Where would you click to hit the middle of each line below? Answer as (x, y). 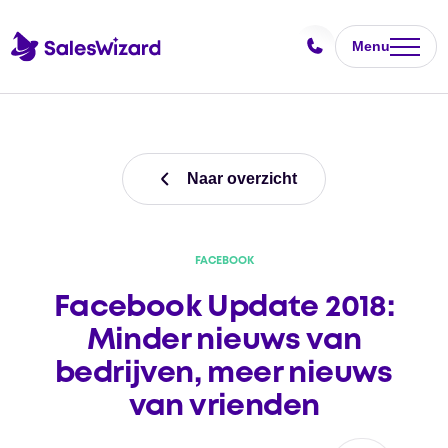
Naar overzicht (242, 178)
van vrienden (224, 406)
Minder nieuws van (224, 340)
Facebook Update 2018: (224, 307)
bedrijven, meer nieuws (224, 373)
